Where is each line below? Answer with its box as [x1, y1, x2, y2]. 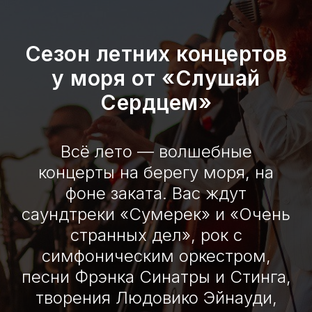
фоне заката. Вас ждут [65, 183, 247, 203]
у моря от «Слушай [52, 65, 260, 91]
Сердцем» [100, 90, 212, 115]
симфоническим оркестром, [41, 246, 271, 266]
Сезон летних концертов [24, 41, 288, 66]
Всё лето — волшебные [60, 141, 252, 162]
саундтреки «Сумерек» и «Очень [22, 204, 290, 224]
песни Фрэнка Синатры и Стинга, [21, 267, 291, 287]
